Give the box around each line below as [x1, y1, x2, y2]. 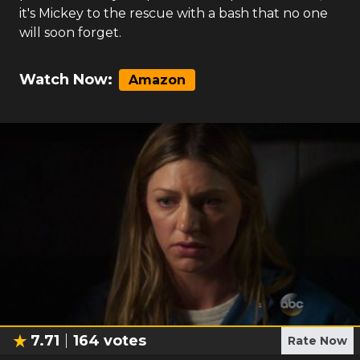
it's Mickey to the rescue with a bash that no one [19, 6, 328, 21]
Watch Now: [19, 71, 112, 88]
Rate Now [288, 333, 347, 348]
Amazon [129, 72, 186, 88]
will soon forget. [19, 25, 121, 40]
